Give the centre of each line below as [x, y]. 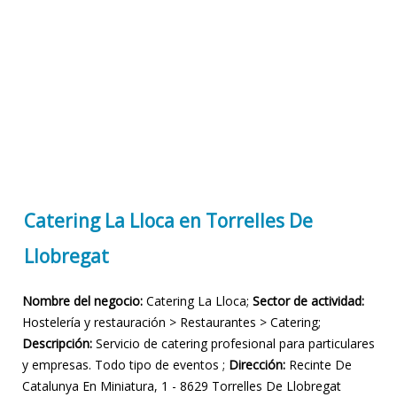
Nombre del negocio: [82, 301]
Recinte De [319, 365]
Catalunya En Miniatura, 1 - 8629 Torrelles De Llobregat [182, 386]
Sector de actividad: [308, 301]
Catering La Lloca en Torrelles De [168, 221]
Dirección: [257, 365]
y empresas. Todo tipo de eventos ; [125, 365]
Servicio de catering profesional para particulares [234, 344]
